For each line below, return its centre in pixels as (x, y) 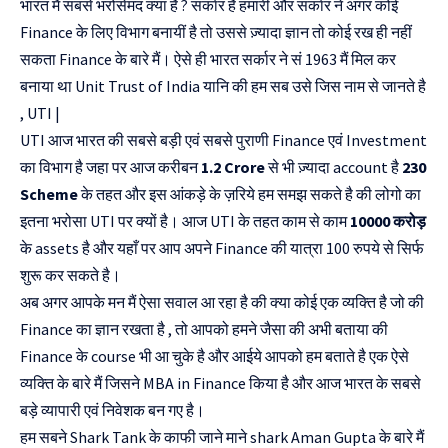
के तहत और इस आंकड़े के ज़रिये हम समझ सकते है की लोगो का (249, 194)
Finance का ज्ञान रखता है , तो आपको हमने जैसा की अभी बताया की (204, 329)
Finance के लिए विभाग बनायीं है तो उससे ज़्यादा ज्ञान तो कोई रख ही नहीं (216, 32)
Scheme (49, 194)
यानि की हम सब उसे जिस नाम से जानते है (313, 86)
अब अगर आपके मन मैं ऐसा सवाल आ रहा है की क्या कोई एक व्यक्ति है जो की (222, 302)
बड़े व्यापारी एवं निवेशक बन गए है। (114, 410)
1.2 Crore (234, 167)
